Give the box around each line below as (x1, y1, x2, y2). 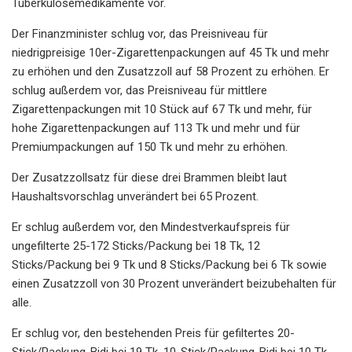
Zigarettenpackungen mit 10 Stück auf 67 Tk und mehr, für (12, 101, 312, 116)
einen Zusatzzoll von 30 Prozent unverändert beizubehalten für (12, 276, 336, 291)
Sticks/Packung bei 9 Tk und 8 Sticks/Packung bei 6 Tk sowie (12, 257, 327, 272)
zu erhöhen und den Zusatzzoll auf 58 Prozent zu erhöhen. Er (12, 64, 329, 79)
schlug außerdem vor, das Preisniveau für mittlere (12, 82, 267, 97)
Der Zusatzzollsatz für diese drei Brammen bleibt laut (12, 170, 287, 185)
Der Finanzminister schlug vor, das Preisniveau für (12, 26, 268, 41)
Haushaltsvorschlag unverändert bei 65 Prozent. (12, 189, 258, 203)
